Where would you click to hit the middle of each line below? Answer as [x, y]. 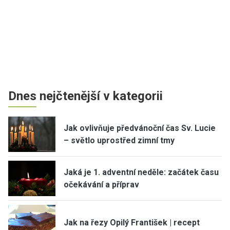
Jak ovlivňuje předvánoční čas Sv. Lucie [140, 128]
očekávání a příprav [101, 184]
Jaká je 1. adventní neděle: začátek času [141, 172]
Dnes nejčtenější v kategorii [85, 96]
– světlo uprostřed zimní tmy [119, 140]
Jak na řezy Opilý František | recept [132, 222]
